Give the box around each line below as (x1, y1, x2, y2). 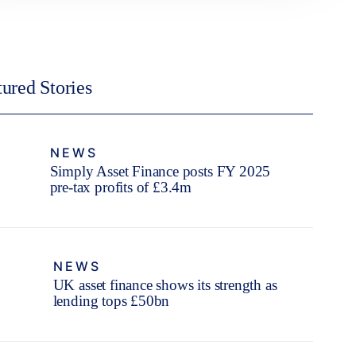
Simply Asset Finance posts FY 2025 (49, 162, 271, 180)
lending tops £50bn (52, 292, 170, 309)
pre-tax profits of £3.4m (49, 178, 192, 195)
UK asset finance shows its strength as (52, 276, 277, 293)
